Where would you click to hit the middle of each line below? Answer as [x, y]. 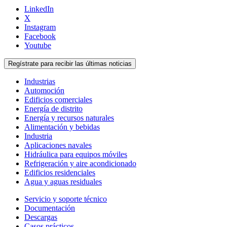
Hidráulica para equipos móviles [76, 155]
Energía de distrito [53, 109]
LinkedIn [39, 9]
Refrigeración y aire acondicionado [80, 164]
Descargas [41, 217]
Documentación [50, 208]
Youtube [38, 46]
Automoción [44, 91]
